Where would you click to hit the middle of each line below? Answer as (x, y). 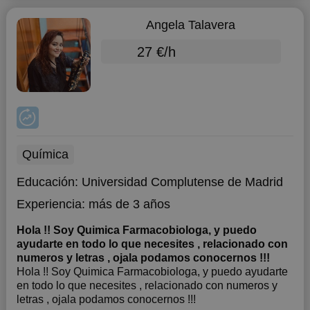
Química (45, 154)
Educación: (49, 182)
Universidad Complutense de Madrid (182, 182)
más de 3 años (129, 204)
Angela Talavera (191, 25)
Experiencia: (51, 204)
